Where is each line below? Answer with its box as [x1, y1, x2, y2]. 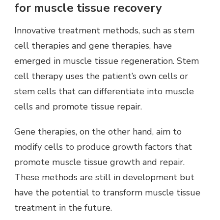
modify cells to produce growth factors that [14, 140, 192, 153]
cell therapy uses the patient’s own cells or [14, 70, 188, 82]
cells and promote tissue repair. [14, 100, 142, 112]
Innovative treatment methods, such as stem [14, 24, 194, 36]
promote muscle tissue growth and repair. [14, 156, 185, 168]
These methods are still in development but [14, 171, 194, 183]
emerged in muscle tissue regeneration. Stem [14, 55, 199, 67]
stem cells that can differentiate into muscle [14, 85, 194, 97]
